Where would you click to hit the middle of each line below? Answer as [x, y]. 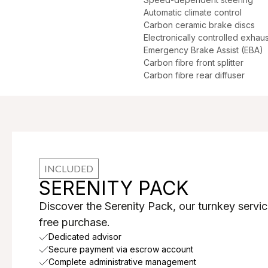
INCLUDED [69, 168]
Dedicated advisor [85, 237]
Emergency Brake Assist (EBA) [203, 50]
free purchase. [74, 222]
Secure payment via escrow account [121, 249]
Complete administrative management [122, 262]
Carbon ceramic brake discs [199, 25]
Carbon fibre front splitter [194, 63]
